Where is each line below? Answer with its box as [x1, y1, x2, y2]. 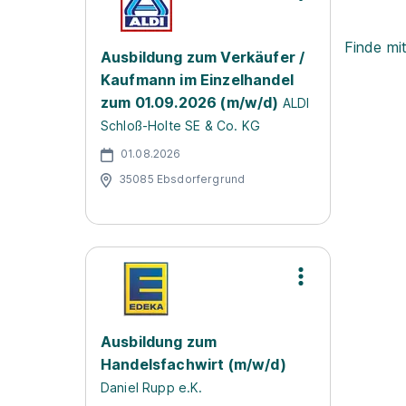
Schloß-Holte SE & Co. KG [101, 118, 260, 133]
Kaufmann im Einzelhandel [101, 71, 294, 89]
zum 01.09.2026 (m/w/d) [101, 93, 279, 111]
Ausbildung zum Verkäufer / [101, 48, 305, 66]
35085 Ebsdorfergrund [119, 171, 246, 186]
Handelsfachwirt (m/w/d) [101, 355, 286, 373]
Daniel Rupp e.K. [101, 380, 203, 395]
